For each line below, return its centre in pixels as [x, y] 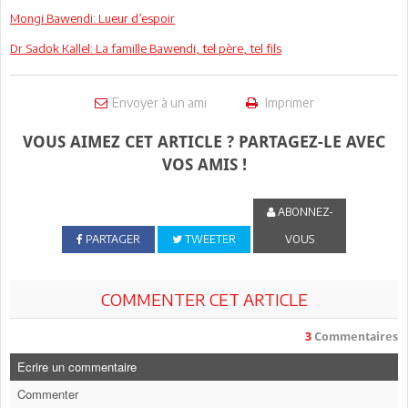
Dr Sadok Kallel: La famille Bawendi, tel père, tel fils [146, 48]
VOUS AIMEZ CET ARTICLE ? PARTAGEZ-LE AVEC [204, 141]
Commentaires [355, 336]
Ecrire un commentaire [77, 366]
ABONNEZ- [304, 211]
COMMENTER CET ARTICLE [204, 299]
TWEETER [209, 239]
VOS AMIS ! [204, 164]
